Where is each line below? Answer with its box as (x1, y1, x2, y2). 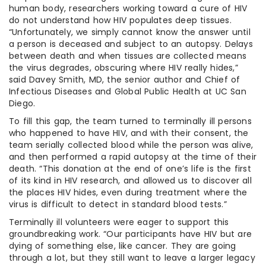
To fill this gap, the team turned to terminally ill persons (9, 115, 252, 127)
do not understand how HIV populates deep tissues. (9, 14, 232, 26)
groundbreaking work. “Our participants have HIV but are (9, 227, 252, 240)
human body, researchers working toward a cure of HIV (9, 2, 248, 14)
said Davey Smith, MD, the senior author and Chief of (9, 73, 240, 85)
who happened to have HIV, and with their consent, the (9, 126, 249, 139)
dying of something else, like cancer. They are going (9, 239, 236, 252)
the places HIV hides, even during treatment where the (9, 186, 248, 198)
